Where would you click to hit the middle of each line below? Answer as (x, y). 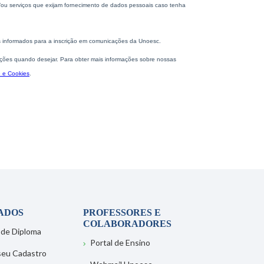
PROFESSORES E (122, 212)
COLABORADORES (127, 223)
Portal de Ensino (120, 242)
